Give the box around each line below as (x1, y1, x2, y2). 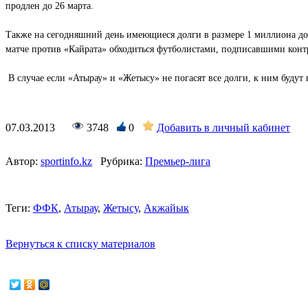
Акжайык (144, 201, 189, 214)
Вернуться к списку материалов (5, 237, 155, 250)
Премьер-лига (145, 155, 210, 167)
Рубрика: (100, 155, 142, 167)
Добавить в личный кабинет (157, 121, 290, 133)
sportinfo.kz (41, 155, 92, 167)
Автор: (5, 155, 38, 167)
